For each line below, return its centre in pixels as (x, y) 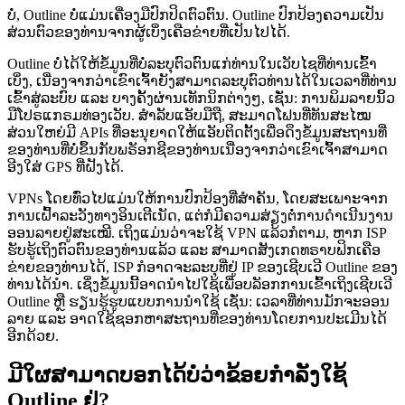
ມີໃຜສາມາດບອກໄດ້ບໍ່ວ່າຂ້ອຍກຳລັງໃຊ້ (177, 375)
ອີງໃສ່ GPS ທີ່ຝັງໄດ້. (66, 166)
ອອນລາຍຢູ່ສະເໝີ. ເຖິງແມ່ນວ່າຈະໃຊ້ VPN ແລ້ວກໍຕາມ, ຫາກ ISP (197, 232)
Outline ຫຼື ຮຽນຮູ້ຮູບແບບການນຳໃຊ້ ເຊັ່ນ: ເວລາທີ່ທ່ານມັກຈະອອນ (198, 301)
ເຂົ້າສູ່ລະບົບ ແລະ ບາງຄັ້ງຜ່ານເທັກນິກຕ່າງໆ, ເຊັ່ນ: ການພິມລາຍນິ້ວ (201, 98)
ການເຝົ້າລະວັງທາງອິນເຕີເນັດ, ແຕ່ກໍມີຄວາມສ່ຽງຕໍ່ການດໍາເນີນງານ (200, 215)
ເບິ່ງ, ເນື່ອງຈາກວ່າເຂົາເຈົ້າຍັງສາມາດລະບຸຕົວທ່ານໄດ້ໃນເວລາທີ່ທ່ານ (202, 80)
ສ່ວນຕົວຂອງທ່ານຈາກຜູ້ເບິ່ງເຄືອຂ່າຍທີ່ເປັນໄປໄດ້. (149, 32)
